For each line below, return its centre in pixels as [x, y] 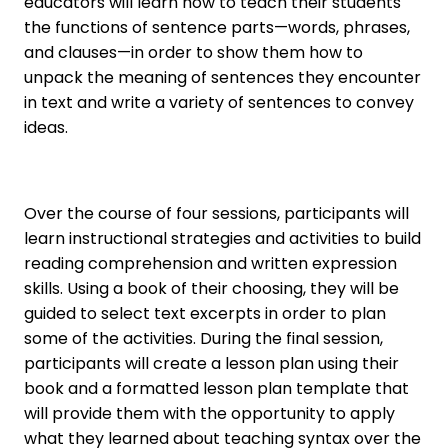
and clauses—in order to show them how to [193, 53]
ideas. [46, 128]
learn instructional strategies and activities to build [222, 239]
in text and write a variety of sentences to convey [219, 103]
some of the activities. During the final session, [203, 339]
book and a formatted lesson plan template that [216, 389]
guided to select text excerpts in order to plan [205, 314]
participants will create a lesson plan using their [211, 364]
